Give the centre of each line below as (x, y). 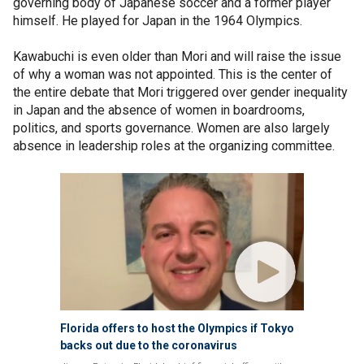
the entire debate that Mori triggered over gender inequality (180, 92)
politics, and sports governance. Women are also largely (171, 128)
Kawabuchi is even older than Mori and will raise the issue (177, 56)
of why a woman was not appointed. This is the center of (173, 74)
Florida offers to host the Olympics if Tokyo (177, 328)
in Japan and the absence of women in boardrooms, (159, 110)
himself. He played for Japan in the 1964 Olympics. (159, 20)
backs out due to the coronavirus (149, 345)
